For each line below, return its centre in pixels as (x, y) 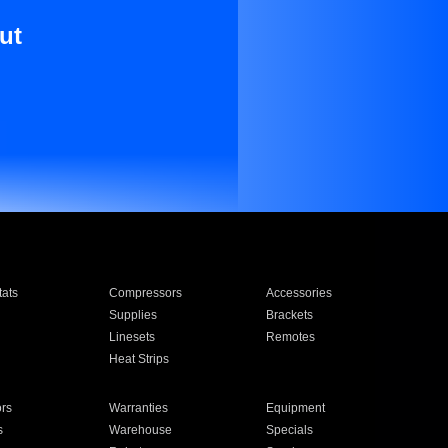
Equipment (296, 408)
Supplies (132, 315)
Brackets (290, 315)
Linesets (131, 337)
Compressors (145, 293)
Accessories (299, 293)
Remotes (291, 337)
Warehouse (140, 430)
